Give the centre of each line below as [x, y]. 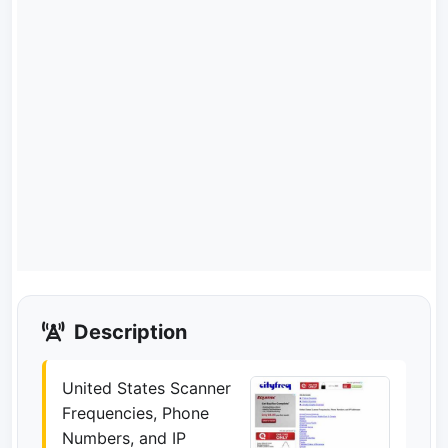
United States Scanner [146, 388]
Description [128, 332]
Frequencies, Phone [135, 413]
